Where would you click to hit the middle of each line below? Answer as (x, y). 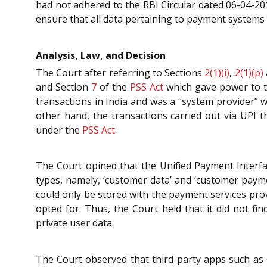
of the (113, 87)
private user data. (75, 223)
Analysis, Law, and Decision (101, 55)
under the (59, 130)
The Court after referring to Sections (120, 72)
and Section (63, 87)
